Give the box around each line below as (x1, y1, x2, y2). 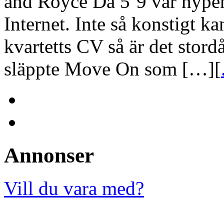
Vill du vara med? (4, 177, 144, 199)
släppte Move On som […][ (4, 57, 221, 79)
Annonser (4, 143, 94, 167)
